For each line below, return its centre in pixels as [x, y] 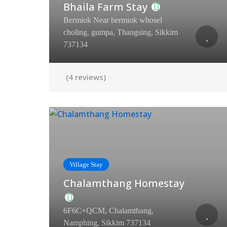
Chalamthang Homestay [124, 183]
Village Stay [86, 164]
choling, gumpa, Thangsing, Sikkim [121, 32]
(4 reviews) [86, 77]
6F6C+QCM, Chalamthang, [108, 211]
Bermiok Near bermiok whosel [113, 20]
